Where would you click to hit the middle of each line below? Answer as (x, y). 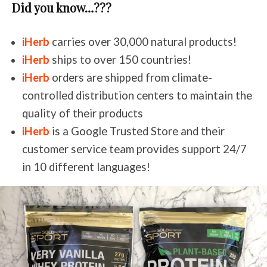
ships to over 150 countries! (120, 60)
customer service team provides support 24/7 (134, 149)
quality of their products (83, 114)
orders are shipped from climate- (131, 78)
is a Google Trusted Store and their (137, 131)
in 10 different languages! (86, 167)
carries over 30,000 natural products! (143, 42)
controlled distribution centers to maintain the (137, 96)
